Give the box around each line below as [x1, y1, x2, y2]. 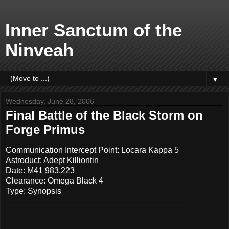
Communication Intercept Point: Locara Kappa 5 [6, 145, 179, 154]
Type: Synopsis [6, 186, 61, 195]
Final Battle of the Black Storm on [6, 108, 203, 122]
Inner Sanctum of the [5, 20, 182, 40]
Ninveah [5, 40, 74, 60]
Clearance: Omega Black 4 [6, 176, 103, 185]
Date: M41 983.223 [6, 166, 75, 175]
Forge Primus [6, 123, 85, 136]
